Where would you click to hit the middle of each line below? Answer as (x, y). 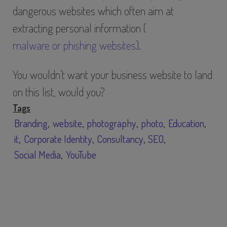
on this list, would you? (59, 91)
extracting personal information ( (80, 28)
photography (112, 123)
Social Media (38, 154)
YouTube (81, 154)
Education (186, 123)
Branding (31, 123)
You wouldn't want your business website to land (113, 74)
